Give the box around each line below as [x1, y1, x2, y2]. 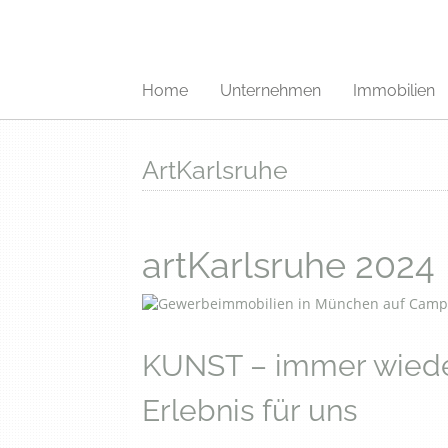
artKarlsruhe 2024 [142, 243, 435, 286]
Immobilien [353, 81, 435, 100]
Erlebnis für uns [142, 392, 357, 428]
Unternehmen [220, 81, 321, 100]
